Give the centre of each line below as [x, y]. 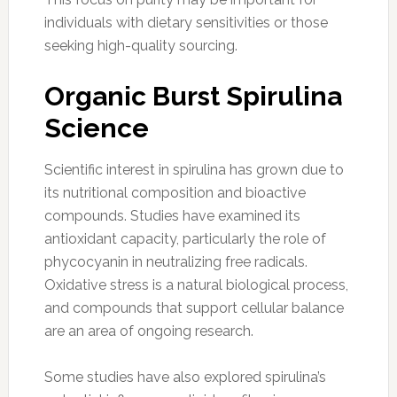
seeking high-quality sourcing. [140, 45]
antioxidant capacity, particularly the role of [185, 238]
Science [96, 128]
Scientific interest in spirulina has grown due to [194, 169]
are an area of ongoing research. [148, 331]
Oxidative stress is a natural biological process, [196, 284]
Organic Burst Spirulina [193, 96]
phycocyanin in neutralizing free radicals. [175, 261]
